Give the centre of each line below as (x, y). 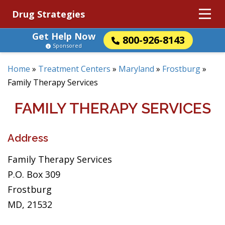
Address (28, 138)
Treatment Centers (74, 69)
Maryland (136, 69)
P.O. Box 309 (34, 174)
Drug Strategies (48, 14)
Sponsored (67, 45)
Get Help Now (64, 36)
